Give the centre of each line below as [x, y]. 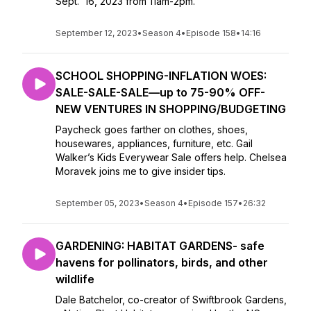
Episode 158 [211, 33]
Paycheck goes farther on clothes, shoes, [152, 129]
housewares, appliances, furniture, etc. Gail [154, 143]
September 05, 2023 [98, 203]
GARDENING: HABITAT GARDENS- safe [160, 246]
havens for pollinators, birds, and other [162, 262]
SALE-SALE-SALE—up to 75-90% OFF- [160, 92]
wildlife [75, 279]
